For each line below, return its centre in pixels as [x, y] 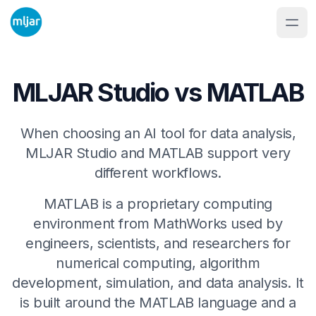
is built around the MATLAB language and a [158, 303]
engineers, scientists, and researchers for [158, 243]
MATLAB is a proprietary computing [158, 204]
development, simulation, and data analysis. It [158, 283]
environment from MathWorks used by [158, 224]
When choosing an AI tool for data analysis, [158, 133]
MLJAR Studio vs [110, 92]
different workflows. [158, 173]
